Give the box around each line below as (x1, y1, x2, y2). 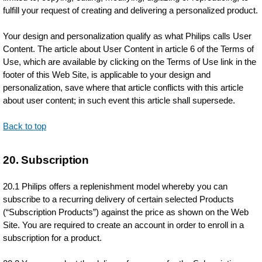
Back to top (3, 121, 47, 131)
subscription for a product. (3, 233, 102, 243)
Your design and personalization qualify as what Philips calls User (3, 31, 252, 41)
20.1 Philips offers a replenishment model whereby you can (3, 181, 228, 191)
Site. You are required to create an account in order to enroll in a (3, 220, 244, 230)
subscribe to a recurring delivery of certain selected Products (3, 194, 235, 204)
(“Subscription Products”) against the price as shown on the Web (3, 207, 249, 217)
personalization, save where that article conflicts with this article (3, 82, 244, 92)
